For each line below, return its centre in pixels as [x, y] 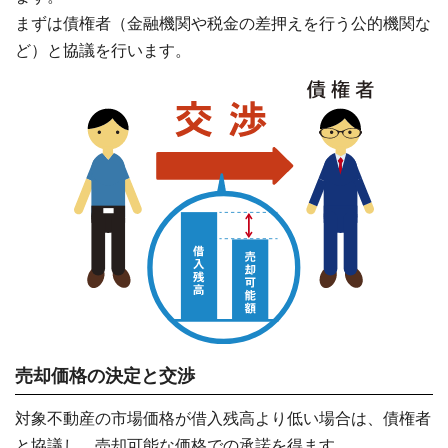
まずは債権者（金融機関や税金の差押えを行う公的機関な [223, 24]
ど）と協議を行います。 [103, 51]
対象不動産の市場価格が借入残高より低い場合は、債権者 [223, 419]
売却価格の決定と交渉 [105, 376]
